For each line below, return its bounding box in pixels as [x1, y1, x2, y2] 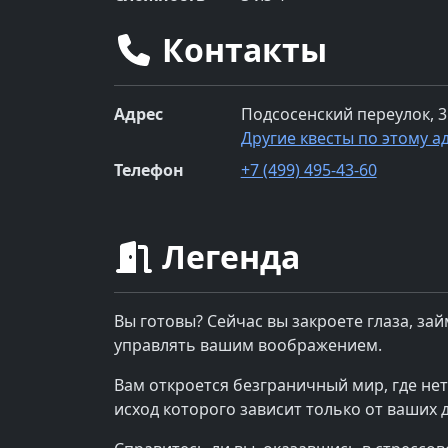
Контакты [154, 27, 327, 71]
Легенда [154, 234, 300, 278]
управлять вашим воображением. [114, 333, 382, 356]
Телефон [114, 158, 184, 181]
